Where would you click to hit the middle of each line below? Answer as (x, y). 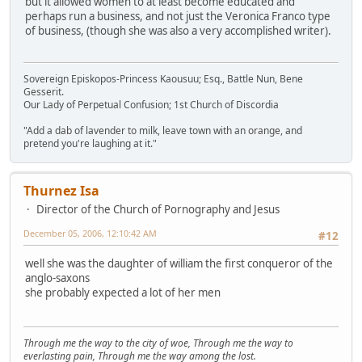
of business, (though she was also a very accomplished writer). (178, 31)
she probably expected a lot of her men (123, 293)
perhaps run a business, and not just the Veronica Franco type (178, 17)
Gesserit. (44, 91)
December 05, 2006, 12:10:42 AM (90, 233)
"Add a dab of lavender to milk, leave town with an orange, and (163, 130)
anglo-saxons (57, 278)
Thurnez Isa (61, 190)
